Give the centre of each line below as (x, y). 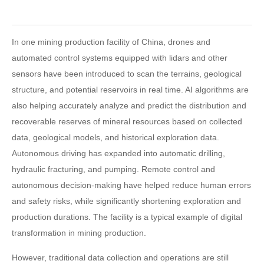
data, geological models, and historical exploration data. (115, 137)
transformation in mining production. (79, 233)
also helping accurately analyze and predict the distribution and (129, 105)
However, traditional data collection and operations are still (120, 258)
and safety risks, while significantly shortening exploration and (126, 201)
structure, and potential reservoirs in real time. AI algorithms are (130, 90)
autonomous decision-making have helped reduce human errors (131, 185)
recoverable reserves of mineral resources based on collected (127, 121)
